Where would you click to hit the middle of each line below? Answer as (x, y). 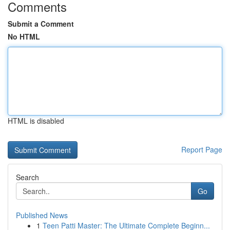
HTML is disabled (36, 121)
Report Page (202, 149)
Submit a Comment (41, 24)
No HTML (24, 36)
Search (27, 177)
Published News (42, 215)
